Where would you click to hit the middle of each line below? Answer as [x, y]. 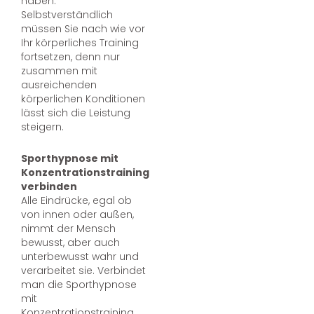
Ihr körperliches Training [80, 43]
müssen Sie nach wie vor [83, 29]
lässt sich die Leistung [76, 113]
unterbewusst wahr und [80, 256]
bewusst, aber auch [70, 242]
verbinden [49, 186]
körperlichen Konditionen [83, 99]
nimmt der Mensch [68, 228]
